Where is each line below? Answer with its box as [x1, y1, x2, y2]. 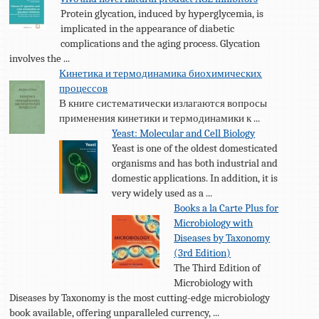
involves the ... [9, 51, 70, 65]
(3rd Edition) [174, 246, 231, 259]
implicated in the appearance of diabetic [61, 21, 235, 35]
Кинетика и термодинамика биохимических [59, 66, 263, 80]
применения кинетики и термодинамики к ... [59, 111, 261, 125]
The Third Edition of [174, 261, 261, 274]
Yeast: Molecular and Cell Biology [112, 126, 256, 140]
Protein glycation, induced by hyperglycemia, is [61, 6, 264, 20]
